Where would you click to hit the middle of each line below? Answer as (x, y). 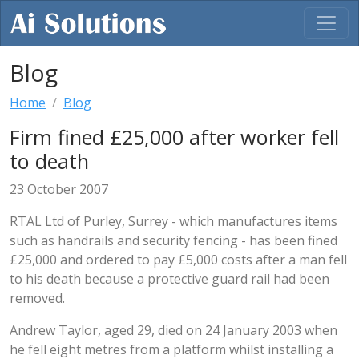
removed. (37, 298)
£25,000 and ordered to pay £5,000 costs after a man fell (178, 260)
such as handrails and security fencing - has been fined (173, 240)
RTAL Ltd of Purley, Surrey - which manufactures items (173, 221)
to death (49, 161)
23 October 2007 (59, 189)
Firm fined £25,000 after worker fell (174, 137)
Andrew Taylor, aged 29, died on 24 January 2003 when (173, 330)
